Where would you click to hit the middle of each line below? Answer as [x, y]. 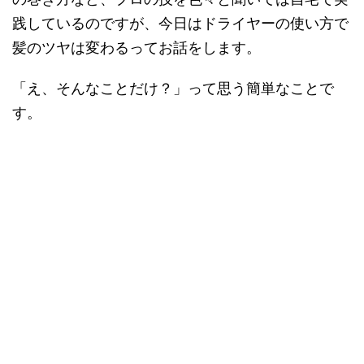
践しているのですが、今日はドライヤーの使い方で [180, 24]
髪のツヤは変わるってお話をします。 [136, 48]
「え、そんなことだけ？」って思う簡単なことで [173, 89]
